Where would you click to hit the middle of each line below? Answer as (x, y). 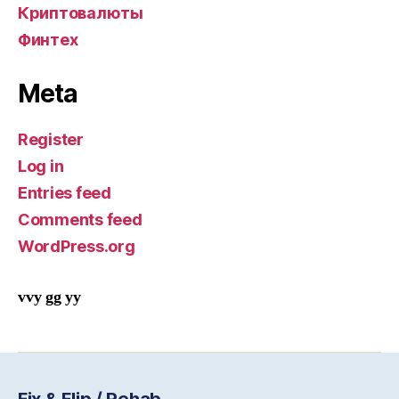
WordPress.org (77, 246)
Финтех (48, 40)
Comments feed (80, 220)
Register (51, 139)
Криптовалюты (81, 13)
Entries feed (65, 193)
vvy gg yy (49, 297)
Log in (41, 166)
